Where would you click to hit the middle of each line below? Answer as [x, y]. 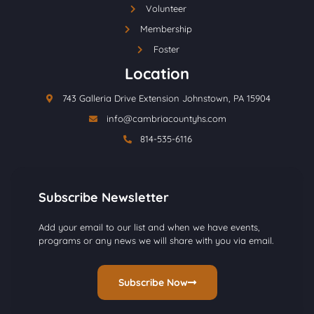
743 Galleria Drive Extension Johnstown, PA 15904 [166, 98]
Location [157, 74]
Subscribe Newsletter [104, 198]
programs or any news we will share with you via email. [156, 241]
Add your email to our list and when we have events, [149, 227]
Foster [166, 49]
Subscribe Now [153, 283]
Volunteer [166, 9]
